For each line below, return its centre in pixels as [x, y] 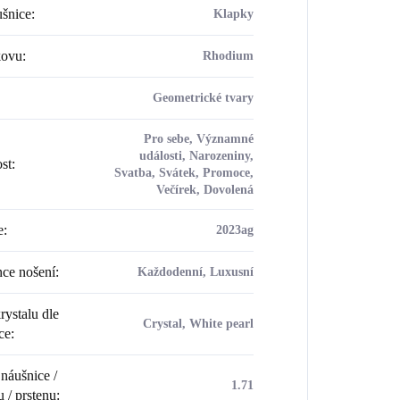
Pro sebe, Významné [198, 138]
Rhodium [228, 55]
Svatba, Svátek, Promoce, [183, 172]
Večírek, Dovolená [204, 189]
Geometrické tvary [203, 97]
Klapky [233, 13]
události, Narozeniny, [196, 155]
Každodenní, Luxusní [195, 271]
